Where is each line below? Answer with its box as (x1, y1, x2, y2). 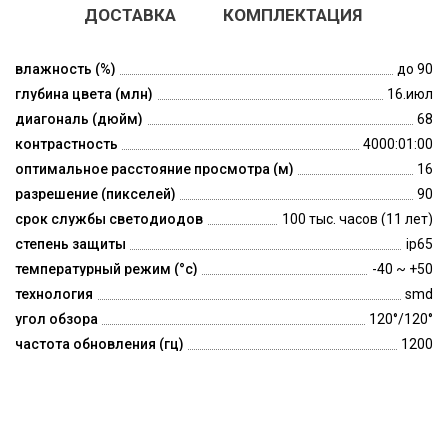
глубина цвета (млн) (15, 85, 153, 102)
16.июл (387, 85, 433, 102)
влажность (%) (15, 60, 116, 77)
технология (15, 285, 93, 302)
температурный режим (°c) (15, 260, 198, 277)
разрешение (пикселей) (15, 185, 176, 202)
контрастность (15, 135, 118, 152)
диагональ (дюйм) (15, 110, 143, 127)
